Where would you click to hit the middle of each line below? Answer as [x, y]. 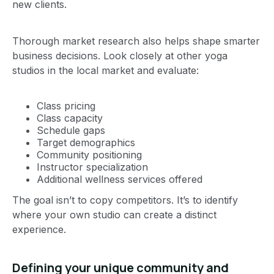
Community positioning [89, 154]
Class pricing [66, 106]
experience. [39, 229]
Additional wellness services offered [120, 179]
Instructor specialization [92, 167]
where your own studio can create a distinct [114, 214]
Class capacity [70, 118]
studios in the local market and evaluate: [106, 70]
